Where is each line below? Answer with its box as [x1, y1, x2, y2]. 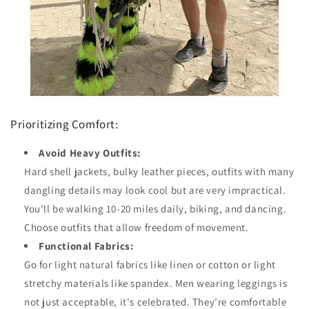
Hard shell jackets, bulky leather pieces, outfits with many [24, 164, 295, 178]
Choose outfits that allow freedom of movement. [24, 220, 249, 234]
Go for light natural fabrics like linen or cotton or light [24, 257, 276, 271]
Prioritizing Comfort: [10, 116, 119, 132]
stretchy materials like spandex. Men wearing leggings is [24, 276, 288, 290]
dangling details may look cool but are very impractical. [24, 183, 286, 197]
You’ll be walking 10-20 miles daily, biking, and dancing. [24, 201, 287, 215]
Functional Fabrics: [39, 239, 134, 252]
